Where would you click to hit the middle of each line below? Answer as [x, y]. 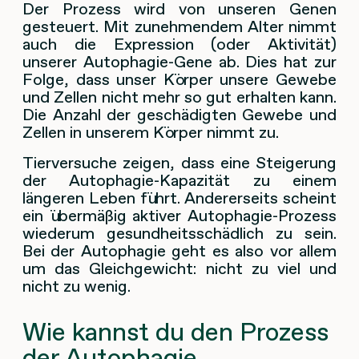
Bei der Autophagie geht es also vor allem [179, 251]
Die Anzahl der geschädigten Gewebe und [179, 115]
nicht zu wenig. [77, 286]
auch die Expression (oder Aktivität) [179, 44]
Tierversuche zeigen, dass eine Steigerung [179, 163]
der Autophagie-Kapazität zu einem [179, 181]
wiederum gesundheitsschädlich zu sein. [179, 234]
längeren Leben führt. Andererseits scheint [179, 198]
